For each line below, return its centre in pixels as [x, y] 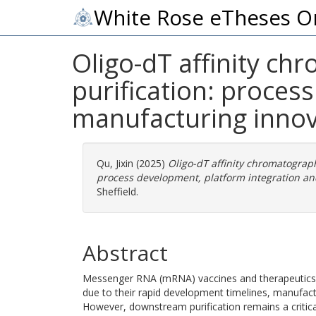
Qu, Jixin [115, 163]
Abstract [125, 253]
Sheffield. [117, 192]
